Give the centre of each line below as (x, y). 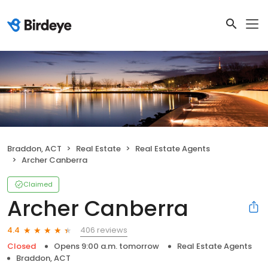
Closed (22, 246)
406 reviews (104, 230)
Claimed (38, 184)
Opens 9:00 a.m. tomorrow (106, 246)
